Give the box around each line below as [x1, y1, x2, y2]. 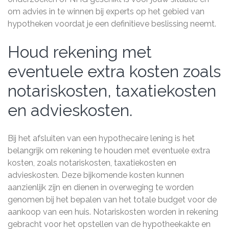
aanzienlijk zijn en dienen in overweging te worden [8, 182, 194, 192]
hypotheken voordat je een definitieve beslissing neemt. [8, 19, 216, 29]
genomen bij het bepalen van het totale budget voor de [8, 195, 217, 204]
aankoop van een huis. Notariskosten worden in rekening [8, 207, 218, 217]
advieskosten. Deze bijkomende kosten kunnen [8, 170, 184, 180]
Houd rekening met [8, 42, 152, 61]
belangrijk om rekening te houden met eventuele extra [8, 146, 210, 155]
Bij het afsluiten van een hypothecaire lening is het [8, 133, 195, 143]
